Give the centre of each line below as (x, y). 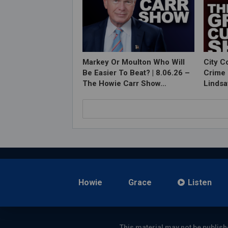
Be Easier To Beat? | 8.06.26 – (136, 73)
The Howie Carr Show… (124, 84)
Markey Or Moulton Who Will (134, 62)
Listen (200, 183)
